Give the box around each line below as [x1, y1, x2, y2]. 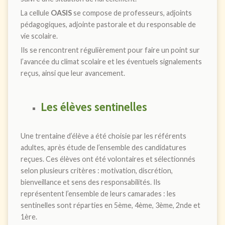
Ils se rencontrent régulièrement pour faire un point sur [20, 45, 200, 54]
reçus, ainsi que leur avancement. [20, 68, 125, 77]
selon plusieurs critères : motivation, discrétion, [20, 166, 173, 175]
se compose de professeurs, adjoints [73, 8, 192, 17]
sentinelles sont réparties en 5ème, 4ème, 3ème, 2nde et [20, 200, 200, 209]
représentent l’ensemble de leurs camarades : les [20, 189, 176, 198]
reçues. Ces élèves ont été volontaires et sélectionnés [20, 154, 195, 163]
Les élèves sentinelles [40, 99, 147, 114]
